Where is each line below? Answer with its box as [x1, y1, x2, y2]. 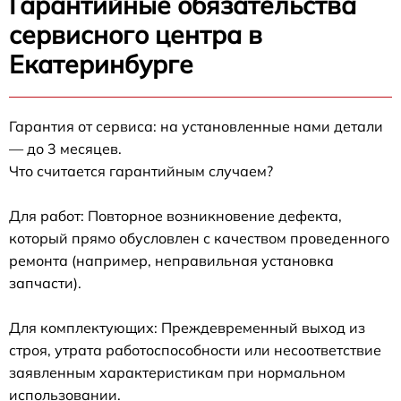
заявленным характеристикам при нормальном [9, 363, 346, 382]
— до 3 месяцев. [9, 140, 122, 158]
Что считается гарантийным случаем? [9, 162, 273, 181]
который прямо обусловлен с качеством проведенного [9, 229, 389, 248]
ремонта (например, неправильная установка [9, 252, 334, 270]
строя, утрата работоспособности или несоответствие [9, 341, 381, 360]
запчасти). [9, 274, 81, 293]
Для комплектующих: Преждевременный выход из [9, 319, 365, 337]
